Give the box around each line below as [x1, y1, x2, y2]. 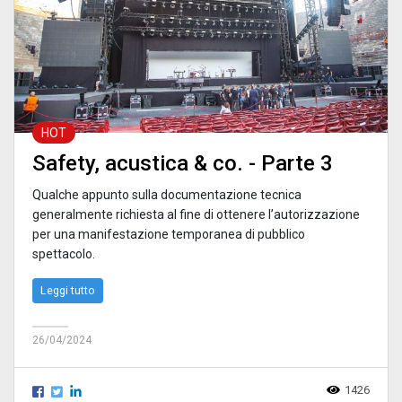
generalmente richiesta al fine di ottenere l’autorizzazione [32, 206, 360, 222]
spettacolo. [32, 246, 95, 261]
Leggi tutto [40, 283, 95, 297]
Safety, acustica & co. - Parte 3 [32, 150, 333, 176]
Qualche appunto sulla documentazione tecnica [32, 187, 301, 202]
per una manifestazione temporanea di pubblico [32, 226, 305, 241]
